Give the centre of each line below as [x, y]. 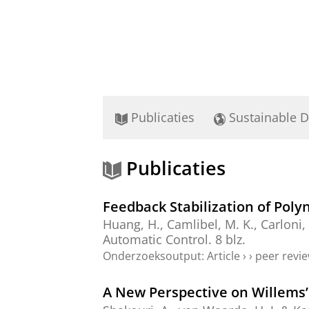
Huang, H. [131, 225]
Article [223, 256]
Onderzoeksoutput [152, 256]
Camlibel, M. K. [210, 225]
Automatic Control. [157, 240]
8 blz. [230, 240]
